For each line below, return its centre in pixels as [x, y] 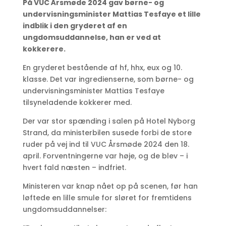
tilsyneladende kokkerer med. [77, 102]
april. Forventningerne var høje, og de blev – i [105, 156]
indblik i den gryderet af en [75, 26]
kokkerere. [44, 49]
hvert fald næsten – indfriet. [74, 167]
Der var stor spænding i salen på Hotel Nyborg [109, 121]
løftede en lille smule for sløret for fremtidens [107, 198]
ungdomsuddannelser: [64, 209]
